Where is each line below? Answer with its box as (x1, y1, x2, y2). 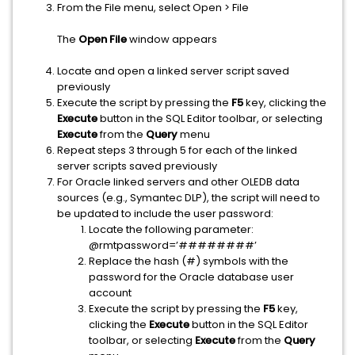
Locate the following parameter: (89, 222, 254, 237)
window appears (127, 32, 217, 47)
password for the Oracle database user (89, 269, 294, 284)
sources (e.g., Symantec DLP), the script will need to (57, 190, 320, 205)
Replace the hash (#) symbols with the (89, 254, 288, 269)
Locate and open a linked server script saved (57, 63, 289, 78)
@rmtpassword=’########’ (89, 238, 257, 253)
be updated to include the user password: (57, 206, 273, 221)
